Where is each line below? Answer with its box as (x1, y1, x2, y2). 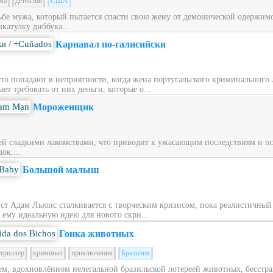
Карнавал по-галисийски (55, 39, 166, 49)
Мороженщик (33, 102, 94, 112)
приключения (71, 249, 113, 257)
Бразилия (121, 249, 150, 257)
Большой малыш (23, 165, 99, 175)
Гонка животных (59, 229, 134, 239)
